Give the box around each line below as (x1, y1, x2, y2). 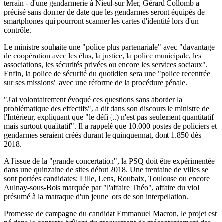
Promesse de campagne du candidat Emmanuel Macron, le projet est (4, 209, 217, 218)
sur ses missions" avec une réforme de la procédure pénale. (4, 78, 187, 87)
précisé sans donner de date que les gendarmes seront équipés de (4, 7, 205, 16)
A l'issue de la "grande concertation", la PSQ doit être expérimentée (4, 156, 215, 165)
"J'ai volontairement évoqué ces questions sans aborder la (4, 95, 182, 104)
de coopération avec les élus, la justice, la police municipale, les (4, 51, 201, 60)
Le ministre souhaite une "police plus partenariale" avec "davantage (4, 42, 215, 51)
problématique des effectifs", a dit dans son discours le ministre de (4, 104, 209, 112)
